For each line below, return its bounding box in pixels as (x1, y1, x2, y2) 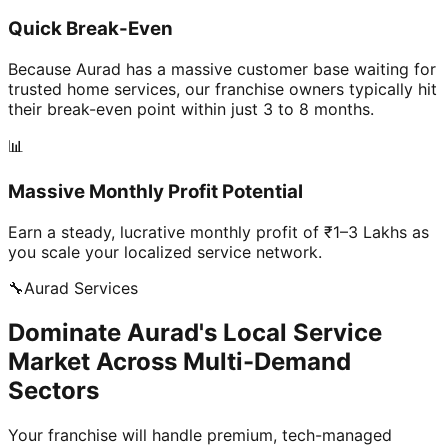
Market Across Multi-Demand (8, 346, 351, 376)
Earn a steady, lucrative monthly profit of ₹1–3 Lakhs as (8, 222, 429, 243)
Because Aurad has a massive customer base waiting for (8, 58, 436, 79)
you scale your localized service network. (8, 242, 322, 263)
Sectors (8, 375, 99, 405)
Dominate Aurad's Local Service (8, 317, 382, 347)
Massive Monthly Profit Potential (8, 180, 303, 204)
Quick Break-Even (8, 16, 173, 40)
